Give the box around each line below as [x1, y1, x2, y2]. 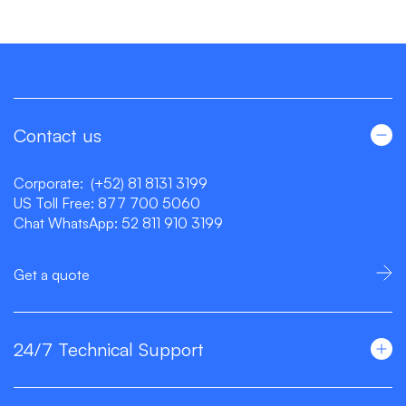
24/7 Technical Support [14, 337, 204, 361]
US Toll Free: [14, 193, 98, 212]
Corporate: [14, 173, 87, 192]
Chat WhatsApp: [14, 213, 121, 232]
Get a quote [14, 265, 90, 284]
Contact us [14, 123, 101, 147]
